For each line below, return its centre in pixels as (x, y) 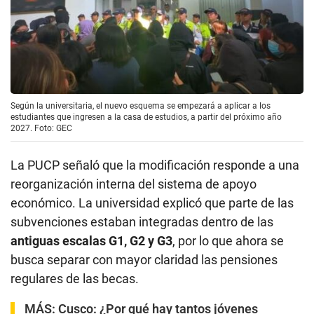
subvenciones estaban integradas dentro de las (142, 222)
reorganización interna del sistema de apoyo (134, 184)
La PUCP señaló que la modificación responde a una (155, 165)
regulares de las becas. (75, 279)
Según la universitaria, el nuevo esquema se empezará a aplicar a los (141, 106)
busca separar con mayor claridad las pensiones (144, 260)
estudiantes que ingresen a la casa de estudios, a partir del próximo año (146, 117)
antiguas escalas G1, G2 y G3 (91, 241)
